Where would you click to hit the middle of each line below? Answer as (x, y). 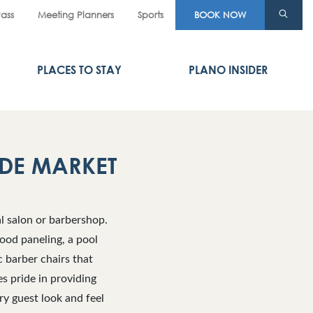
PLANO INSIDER (228, 70)
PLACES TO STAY (80, 70)
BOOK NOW (220, 15)
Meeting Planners (76, 15)
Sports (151, 15)
